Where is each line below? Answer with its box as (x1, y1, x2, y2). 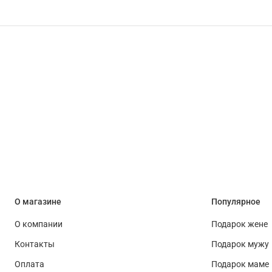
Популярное (211, 197, 260, 208)
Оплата (15, 259, 44, 270)
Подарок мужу (211, 239, 269, 250)
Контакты (15, 239, 55, 250)
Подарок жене (211, 219, 268, 230)
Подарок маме (211, 259, 269, 270)
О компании (15, 219, 63, 230)
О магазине (15, 197, 61, 208)
